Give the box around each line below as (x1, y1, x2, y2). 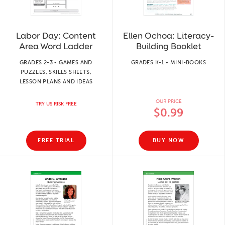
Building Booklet (136, 40, 201, 52)
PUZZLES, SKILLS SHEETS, (20, 68, 92, 75)
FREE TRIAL (38, 137, 74, 144)
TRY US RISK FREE (35, 100, 77, 107)
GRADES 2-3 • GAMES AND (20, 59, 92, 66)
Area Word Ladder (19, 40, 93, 52)
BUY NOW (152, 137, 185, 144)
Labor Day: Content (16, 30, 96, 41)
